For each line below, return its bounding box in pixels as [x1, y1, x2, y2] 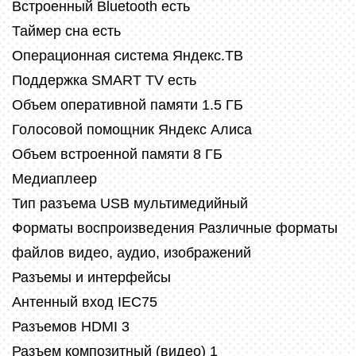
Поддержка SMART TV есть [12, 72, 196, 89]
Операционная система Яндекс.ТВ [12, 48, 243, 64]
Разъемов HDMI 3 [12, 319, 130, 335]
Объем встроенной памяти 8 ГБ [12, 146, 222, 163]
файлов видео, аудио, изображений [12, 245, 251, 261]
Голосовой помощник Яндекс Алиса [12, 122, 252, 138]
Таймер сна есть [12, 23, 121, 40]
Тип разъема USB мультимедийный [12, 195, 248, 212]
